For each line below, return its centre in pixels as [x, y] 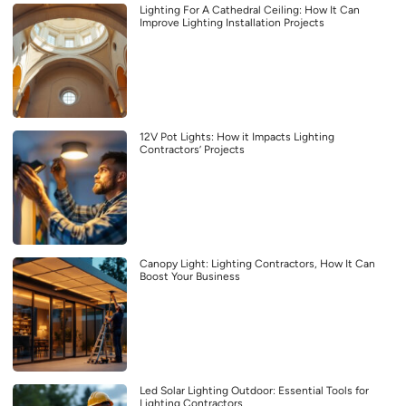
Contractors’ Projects [192, 149]
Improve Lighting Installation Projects [232, 22]
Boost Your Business [190, 276]
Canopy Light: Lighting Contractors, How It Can [257, 263]
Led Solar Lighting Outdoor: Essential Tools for [254, 390]
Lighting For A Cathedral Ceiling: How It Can [250, 10]
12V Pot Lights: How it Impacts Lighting [237, 136]
